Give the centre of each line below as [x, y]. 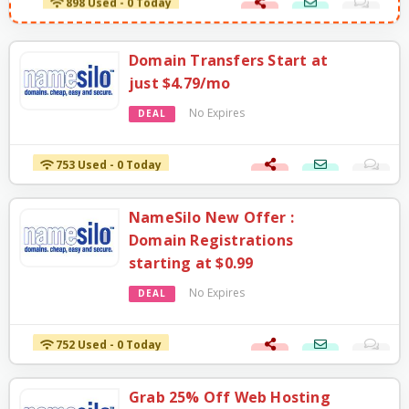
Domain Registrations [211, 241]
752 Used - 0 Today [108, 345]
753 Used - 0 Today [108, 165]
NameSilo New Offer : [211, 218]
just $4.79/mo [180, 84]
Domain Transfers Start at [228, 61]
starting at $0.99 [191, 263]
